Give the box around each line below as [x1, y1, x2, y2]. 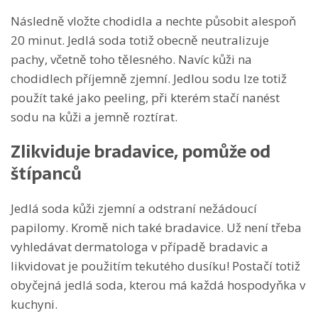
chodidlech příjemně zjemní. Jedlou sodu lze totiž [11, 70, 287, 87]
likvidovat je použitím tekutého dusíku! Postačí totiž [11, 258, 300, 275]
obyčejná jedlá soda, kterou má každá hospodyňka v [11, 277, 305, 294]
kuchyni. [11, 296, 57, 313]
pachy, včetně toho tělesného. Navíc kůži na [11, 51, 252, 68]
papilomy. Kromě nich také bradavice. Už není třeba [11, 219, 302, 236]
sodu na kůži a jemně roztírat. [11, 109, 177, 126]
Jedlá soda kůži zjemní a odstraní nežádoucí [11, 200, 257, 217]
